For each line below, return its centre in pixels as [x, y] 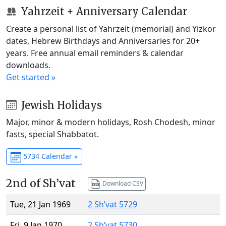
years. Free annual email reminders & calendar [95, 53]
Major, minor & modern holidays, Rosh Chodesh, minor [111, 122]
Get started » [31, 77]
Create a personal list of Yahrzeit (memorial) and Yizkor [111, 29]
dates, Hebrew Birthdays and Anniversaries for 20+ [103, 41]
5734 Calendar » [49, 156]
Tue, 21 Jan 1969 [40, 205]
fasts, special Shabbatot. [52, 134]
